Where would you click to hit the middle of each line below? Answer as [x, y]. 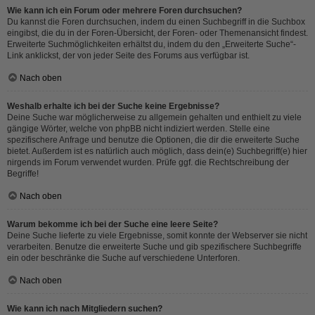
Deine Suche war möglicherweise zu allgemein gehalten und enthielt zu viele [154, 117]
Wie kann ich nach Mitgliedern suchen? [85, 309]
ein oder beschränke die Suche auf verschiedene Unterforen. [123, 258]
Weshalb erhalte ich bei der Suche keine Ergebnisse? [113, 106]
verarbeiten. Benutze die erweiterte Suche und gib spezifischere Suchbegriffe [154, 247]
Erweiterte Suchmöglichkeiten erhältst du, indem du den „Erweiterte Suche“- [152, 44]
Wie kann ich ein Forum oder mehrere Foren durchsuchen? [124, 11]
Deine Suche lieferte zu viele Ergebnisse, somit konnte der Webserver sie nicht [157, 236]
